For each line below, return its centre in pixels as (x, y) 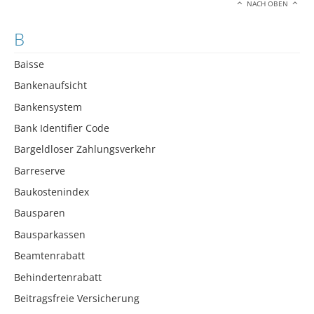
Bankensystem (48, 107)
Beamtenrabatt (49, 256)
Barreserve (40, 170)
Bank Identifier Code (62, 128)
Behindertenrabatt (58, 277)
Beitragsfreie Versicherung (77, 299)
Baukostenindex (52, 192)
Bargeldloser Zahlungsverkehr (85, 149)
